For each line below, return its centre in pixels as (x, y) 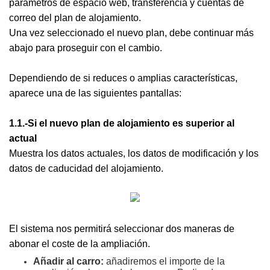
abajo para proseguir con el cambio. (86, 48)
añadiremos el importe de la (165, 261)
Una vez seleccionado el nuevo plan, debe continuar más (131, 33)
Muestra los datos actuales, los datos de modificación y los (134, 153)
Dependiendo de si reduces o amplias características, (123, 78)
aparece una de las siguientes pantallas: (95, 93)
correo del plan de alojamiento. (75, 18)
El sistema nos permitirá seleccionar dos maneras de (122, 229)
